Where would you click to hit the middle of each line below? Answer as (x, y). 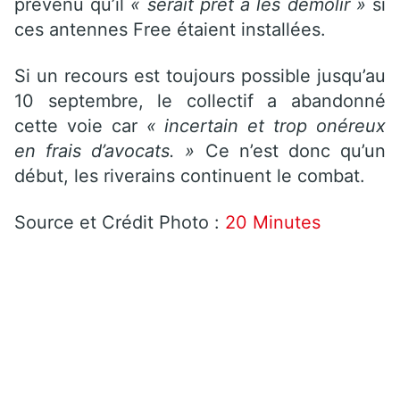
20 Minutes (273, 222)
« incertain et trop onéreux (266, 125)
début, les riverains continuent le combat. (190, 175)
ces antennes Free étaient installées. (170, 29)
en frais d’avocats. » (110, 150)
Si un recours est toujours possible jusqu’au (200, 75)
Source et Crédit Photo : (120, 222)
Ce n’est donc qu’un (296, 150)
